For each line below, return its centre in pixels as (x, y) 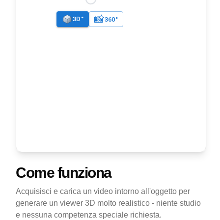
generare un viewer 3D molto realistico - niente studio (108, 203)
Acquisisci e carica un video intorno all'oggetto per (103, 191)
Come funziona (64, 173)
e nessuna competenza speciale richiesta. (89, 215)
